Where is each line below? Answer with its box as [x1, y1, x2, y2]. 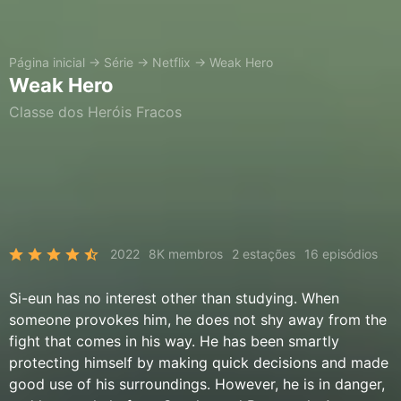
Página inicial [9, 55, 85, 70]
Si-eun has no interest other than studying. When [9, 289, 339, 307]
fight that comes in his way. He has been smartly [9, 332, 339, 350]
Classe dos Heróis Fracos [9, 103, 182, 121]
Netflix [152, 55, 191, 70]
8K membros [149, 246, 223, 261]
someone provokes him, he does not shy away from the [9, 311, 387, 328]
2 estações [232, 246, 295, 261]
